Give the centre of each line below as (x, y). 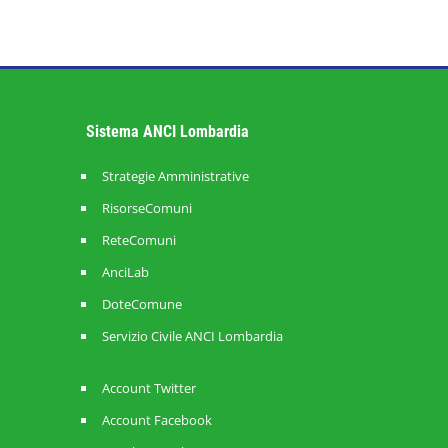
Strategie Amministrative (175, 176)
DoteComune (142, 304)
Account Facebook (157, 420)
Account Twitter (149, 388)
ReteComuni (139, 240)
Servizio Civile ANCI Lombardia (192, 336)
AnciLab (125, 272)
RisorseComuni (147, 208)
